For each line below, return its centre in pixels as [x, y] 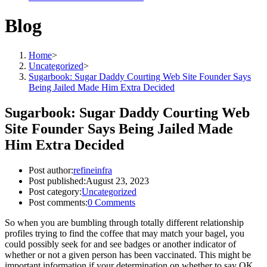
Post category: [55, 191]
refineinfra [93, 170]
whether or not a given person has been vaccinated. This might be [128, 254]
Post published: [57, 181]
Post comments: [58, 202]
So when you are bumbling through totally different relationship [124, 222]
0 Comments [111, 202]
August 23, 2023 [117, 181]
